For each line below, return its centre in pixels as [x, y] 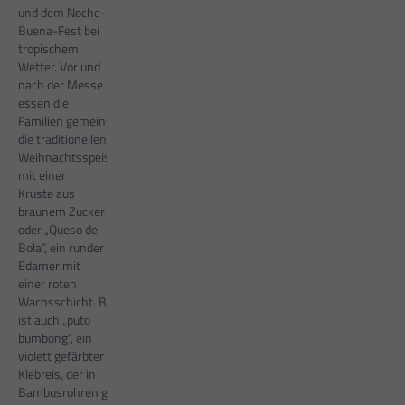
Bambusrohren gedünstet [87, 392]
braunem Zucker [61, 212]
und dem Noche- [62, 13]
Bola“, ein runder [61, 248]
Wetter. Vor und [59, 67]
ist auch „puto [54, 320]
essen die [43, 103]
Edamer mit [49, 266]
